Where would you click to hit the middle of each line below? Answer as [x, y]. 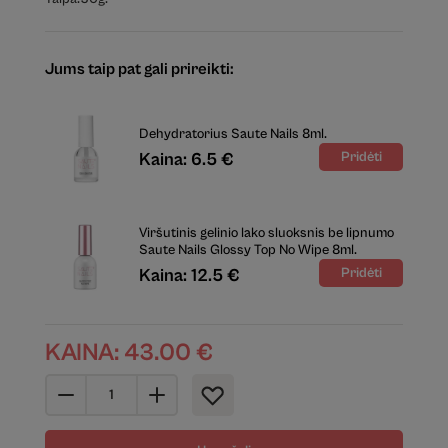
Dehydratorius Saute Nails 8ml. [232, 133]
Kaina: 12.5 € [189, 276]
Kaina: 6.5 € [186, 159]
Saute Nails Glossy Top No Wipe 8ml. [247, 250]
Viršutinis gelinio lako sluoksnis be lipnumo [266, 233]
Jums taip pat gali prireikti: [139, 70]
